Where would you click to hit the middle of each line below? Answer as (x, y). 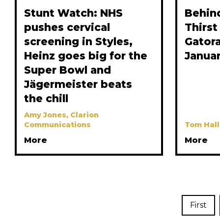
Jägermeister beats (78, 84)
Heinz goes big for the (86, 56)
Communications (57, 125)
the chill (46, 99)
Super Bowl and (68, 70)
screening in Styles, (78, 42)
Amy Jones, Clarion (61, 115)
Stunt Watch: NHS (73, 13)
